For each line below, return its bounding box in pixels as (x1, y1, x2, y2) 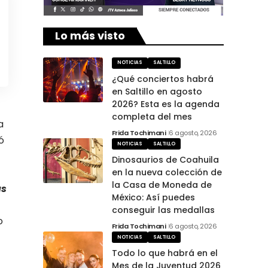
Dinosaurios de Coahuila (111, 154, 219, 166)
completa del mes (111, 110, 192, 123)
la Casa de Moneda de (111, 179, 212, 191)
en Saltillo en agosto (111, 85, 202, 98)
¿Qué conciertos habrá (111, 72, 214, 85)
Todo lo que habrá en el (111, 247, 218, 260)
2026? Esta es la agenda (111, 98, 220, 110)
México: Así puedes (111, 191, 195, 204)
